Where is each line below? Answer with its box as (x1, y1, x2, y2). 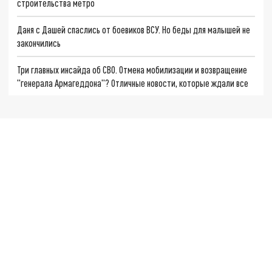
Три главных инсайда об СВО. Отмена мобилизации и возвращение (17, 63, 248, 75)
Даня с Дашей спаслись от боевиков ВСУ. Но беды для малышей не (17, 23, 251, 35)
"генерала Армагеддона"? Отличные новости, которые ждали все (17, 76, 249, 89)
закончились (17, 36, 61, 49)
